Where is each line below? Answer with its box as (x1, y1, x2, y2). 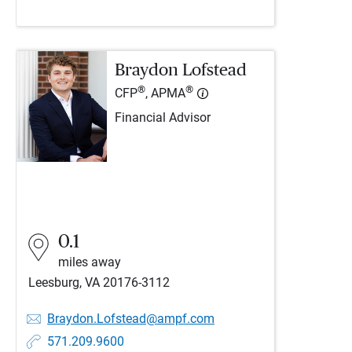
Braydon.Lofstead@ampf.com (47, 311, 214, 326)
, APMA (145, 86, 185, 101)
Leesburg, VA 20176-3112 (28, 275, 170, 290)
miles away (58, 255, 121, 269)
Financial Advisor (115, 111, 211, 126)
